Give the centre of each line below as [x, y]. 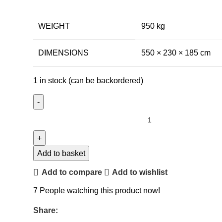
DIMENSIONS [64, 53]
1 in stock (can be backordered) [88, 80]
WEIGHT [54, 26]
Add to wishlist [139, 172]
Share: [46, 210]
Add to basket [61, 153]
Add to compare [72, 172]
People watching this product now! [100, 190]
